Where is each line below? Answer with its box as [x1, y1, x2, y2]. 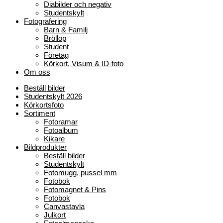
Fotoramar [44, 117, 78, 126]
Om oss [24, 68, 50, 76]
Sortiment [24, 109, 55, 117]
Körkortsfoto [24, 101, 64, 109]
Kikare [44, 134, 65, 143]
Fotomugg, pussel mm [44, 168, 117, 177]
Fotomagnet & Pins [44, 185, 106, 194]
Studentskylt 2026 [24, 92, 82, 101]
